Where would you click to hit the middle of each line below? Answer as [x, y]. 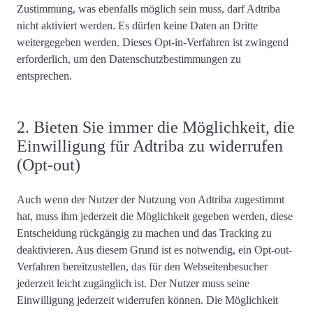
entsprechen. [44, 75]
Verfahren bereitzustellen [71, 266]
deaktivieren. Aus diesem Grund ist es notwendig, [128, 249]
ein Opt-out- [265, 249]
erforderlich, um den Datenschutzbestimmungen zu [129, 59]
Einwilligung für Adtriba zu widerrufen [150, 146]
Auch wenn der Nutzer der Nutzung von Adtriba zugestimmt [151, 199]
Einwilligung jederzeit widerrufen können [109, 300]
